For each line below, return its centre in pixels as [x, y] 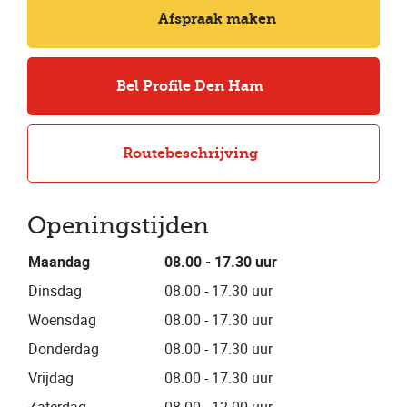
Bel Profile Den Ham [190, 86]
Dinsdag [55, 291]
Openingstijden [118, 225]
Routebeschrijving [190, 153]
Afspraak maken [217, 19]
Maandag [59, 262]
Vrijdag [51, 378]
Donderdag [64, 349]
